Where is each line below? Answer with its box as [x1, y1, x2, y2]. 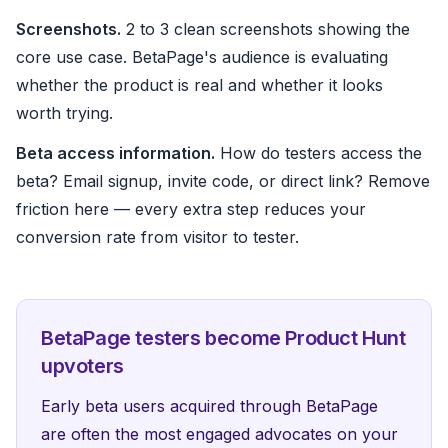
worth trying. [16, 103, 113, 123]
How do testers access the [215, 143, 422, 163]
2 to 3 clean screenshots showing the [121, 19, 410, 39]
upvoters [41, 354, 124, 378]
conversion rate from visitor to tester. [16, 227, 299, 247]
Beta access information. [16, 143, 215, 163]
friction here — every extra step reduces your [16, 199, 366, 219]
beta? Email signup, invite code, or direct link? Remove [16, 171, 430, 191]
